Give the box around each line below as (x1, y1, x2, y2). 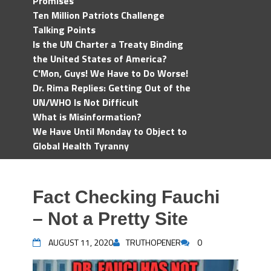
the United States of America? (33, 51, 167, 66)
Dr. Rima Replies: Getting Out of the (33, 80, 191, 95)
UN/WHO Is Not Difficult (33, 95, 139, 109)
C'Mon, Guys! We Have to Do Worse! (33, 66, 188, 80)
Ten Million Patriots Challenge (33, 8, 165, 22)
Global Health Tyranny (33, 139, 129, 153)
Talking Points (33, 22, 96, 37)
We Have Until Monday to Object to (33, 124, 187, 139)
